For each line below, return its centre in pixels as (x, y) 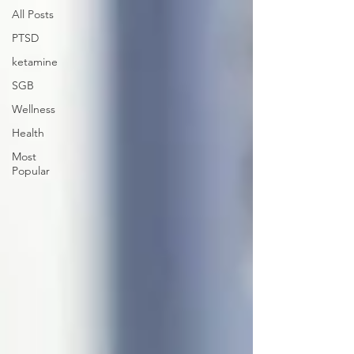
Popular (31, 171)
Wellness (34, 109)
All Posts (33, 14)
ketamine (35, 62)
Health (28, 133)
